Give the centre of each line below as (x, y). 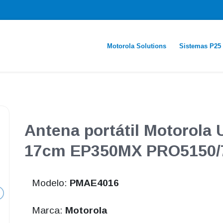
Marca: (48, 211)
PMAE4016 (94, 183)
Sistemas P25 (200, 46)
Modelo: (51, 183)
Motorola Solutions (136, 46)
